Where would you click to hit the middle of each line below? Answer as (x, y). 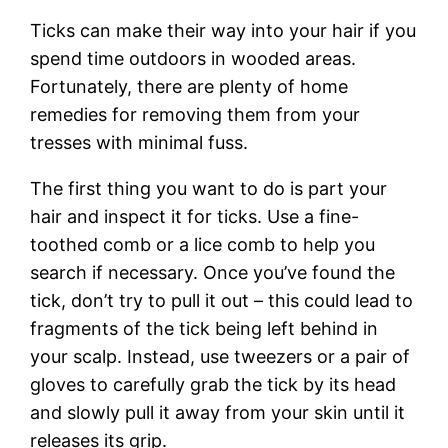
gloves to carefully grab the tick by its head (213, 384)
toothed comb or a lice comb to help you (203, 244)
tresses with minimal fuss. (139, 142)
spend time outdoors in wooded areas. (193, 58)
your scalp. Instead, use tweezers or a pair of (220, 356)
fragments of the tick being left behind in (204, 328)
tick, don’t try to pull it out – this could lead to (222, 300)
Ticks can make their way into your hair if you (223, 30)
